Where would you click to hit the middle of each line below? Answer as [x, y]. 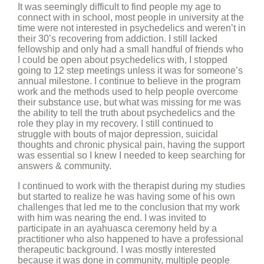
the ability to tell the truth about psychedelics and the [126, 113]
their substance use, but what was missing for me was [129, 102]
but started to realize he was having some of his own [126, 197]
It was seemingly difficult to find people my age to [119, 7]
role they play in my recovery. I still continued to [115, 123]
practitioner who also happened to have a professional [131, 239]
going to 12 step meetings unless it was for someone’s [130, 70]
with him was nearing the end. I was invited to [112, 218]
